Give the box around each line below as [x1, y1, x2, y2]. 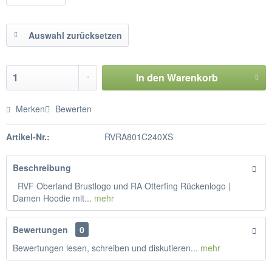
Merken [16, 103, 45, 115]
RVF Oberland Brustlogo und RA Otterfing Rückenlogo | [13, 180, 231, 192]
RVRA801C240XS [104, 131, 173, 143]
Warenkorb [166, 70, 218, 84]
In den [135, 70, 165, 84]
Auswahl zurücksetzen [29, 29, 122, 41]
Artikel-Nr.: [6, 131, 50, 143]
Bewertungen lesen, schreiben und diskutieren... [13, 242, 198, 254]
